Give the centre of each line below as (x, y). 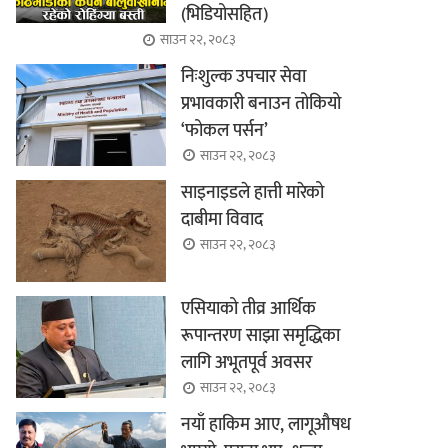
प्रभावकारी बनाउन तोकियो (261, 103)
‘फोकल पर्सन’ (225, 130)
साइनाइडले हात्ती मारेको (253, 192)
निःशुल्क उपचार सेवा (244, 76)
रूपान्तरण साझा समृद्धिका (261, 336)
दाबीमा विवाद (222, 219)
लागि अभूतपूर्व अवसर (247, 363)
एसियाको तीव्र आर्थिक (249, 309)
